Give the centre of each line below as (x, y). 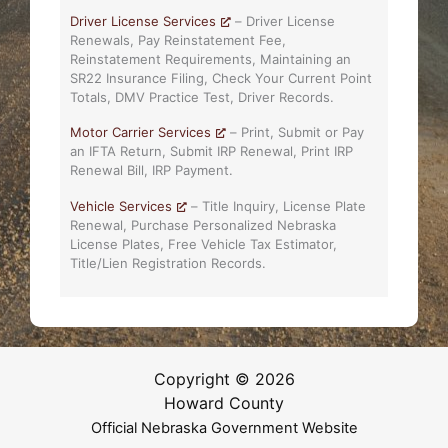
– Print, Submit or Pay (295, 132)
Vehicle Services (121, 206)
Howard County (224, 403)
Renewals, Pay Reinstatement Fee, (178, 39)
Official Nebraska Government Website (224, 428)
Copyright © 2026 (224, 379)
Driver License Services (143, 20)
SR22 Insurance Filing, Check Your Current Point (221, 77)
